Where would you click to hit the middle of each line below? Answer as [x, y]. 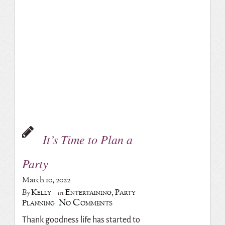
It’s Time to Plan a [87, 139]
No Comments [85, 203]
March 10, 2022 [46, 180]
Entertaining [88, 192]
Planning [38, 203]
